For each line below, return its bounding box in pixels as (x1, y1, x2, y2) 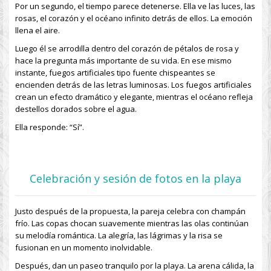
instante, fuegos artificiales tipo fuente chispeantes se (15, 67, 215, 78)
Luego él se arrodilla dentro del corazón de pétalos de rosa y (15, 43, 239, 54)
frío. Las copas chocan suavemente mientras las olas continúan (15, 218, 249, 229)
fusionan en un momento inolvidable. (15, 242, 152, 253)
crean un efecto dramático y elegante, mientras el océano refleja (15, 91, 253, 102)
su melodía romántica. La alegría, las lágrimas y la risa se (15, 230, 223, 241)
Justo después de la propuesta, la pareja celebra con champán (15, 206, 246, 217)
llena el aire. (15, 25, 60, 36)
